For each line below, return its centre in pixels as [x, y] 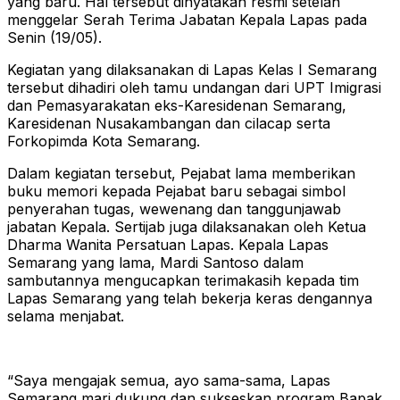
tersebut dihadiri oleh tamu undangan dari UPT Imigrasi [194, 87]
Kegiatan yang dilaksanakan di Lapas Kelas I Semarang [192, 69]
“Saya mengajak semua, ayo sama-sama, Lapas [169, 380]
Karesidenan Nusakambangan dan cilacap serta [169, 123]
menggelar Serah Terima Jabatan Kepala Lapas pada [187, 19]
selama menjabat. [66, 316]
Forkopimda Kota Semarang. [104, 141]
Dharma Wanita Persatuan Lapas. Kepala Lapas [168, 244]
